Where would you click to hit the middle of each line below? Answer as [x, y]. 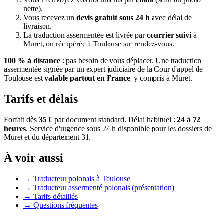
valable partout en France [87, 78]
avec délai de [171, 18]
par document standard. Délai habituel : [115, 120]
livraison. [38, 26]
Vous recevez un [50, 18]
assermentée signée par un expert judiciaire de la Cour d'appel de [103, 69]
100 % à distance [32, 61]
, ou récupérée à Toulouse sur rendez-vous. [108, 44]
